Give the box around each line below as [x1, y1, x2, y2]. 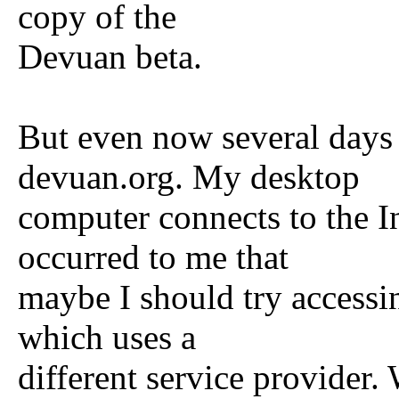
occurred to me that [18, 238, 289, 276]
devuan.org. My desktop [18, 158, 360, 196]
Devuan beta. [18, 37, 202, 76]
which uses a [18, 318, 196, 356]
